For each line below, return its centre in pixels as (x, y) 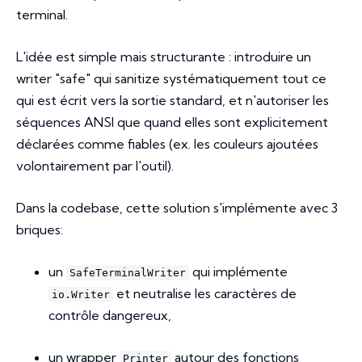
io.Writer (81, 295)
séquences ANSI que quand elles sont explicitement (172, 122)
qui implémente (238, 272)
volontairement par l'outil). (95, 166)
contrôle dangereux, (110, 316)
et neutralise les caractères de (205, 294)
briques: (40, 230)
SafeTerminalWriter (128, 273)
